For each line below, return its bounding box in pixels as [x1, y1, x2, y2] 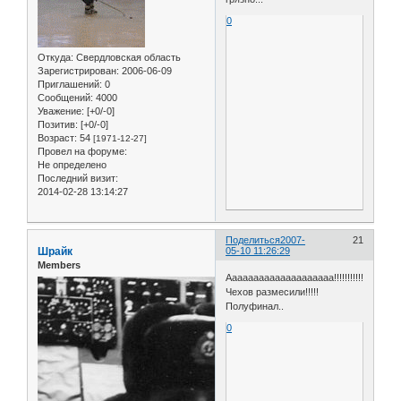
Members [38, 260, 81, 271]
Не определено [38, 159, 107, 171]
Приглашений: [38, 79, 102, 90]
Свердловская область [73, 52, 181, 64]
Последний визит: [38, 173, 118, 184]
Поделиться [226, 235, 281, 246]
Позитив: [38, 119, 78, 131]
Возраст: [38, 132, 77, 144]
